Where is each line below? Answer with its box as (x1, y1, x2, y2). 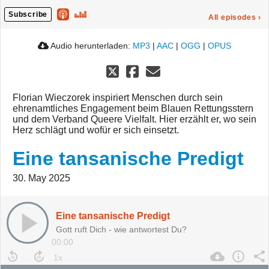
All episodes (208, 13, 256, 22)
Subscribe (8, 10, 48, 19)
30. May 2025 (13, 173, 70, 184)
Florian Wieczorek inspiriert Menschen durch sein (13, 92, 223, 103)
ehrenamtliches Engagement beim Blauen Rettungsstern (13, 103, 253, 114)
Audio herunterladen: (49, 41, 133, 51)
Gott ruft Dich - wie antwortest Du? (56, 225, 187, 235)
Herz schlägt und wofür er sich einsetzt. (13, 125, 179, 136)
